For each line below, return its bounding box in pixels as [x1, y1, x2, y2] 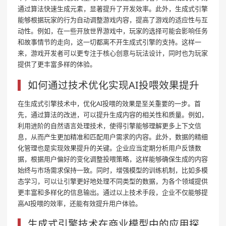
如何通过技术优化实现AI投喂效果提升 [28, 78, 199, 92]
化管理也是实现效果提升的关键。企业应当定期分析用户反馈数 [18, 143, 201, 152]
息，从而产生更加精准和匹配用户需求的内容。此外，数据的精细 [18, 132, 208, 141]
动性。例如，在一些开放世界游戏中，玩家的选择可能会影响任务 [18, 26, 208, 36]
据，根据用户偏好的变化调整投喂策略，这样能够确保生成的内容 [18, 154, 208, 163]
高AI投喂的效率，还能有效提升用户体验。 [18, 198, 142, 208]
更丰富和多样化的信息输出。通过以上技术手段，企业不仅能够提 [18, 187, 208, 197]
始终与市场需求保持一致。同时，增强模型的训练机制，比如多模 [18, 165, 208, 175]
